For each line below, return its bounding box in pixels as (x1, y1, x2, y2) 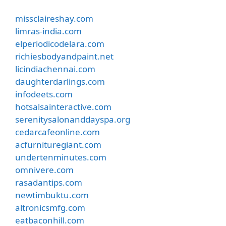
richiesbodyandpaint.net (15, 50, 114, 62)
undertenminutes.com (15, 151, 106, 163)
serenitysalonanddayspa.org (15, 114, 130, 125)
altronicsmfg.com (15, 202, 85, 213)
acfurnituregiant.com (15, 139, 101, 150)
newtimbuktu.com (15, 189, 89, 201)
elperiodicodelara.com (15, 38, 104, 49)
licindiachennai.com (15, 63, 95, 75)
